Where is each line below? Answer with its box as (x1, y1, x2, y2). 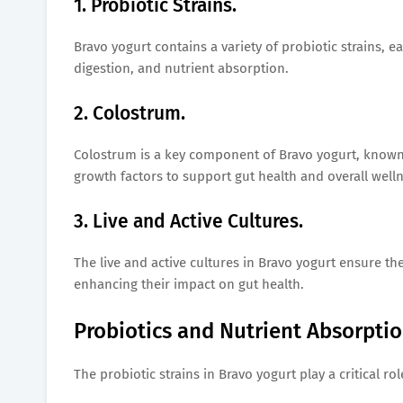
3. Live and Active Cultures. (74, 209, 303, 233)
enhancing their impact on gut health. (74, 275, 304, 292)
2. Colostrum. (74, 101, 185, 125)
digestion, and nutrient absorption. (74, 59, 289, 76)
